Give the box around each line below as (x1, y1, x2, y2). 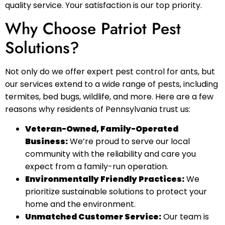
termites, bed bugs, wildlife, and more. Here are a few (5, 90, 213, 102)
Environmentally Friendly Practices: (25, 173, 184, 185)
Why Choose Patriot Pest (5, 17, 181, 40)
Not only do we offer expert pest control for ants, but (5, 65, 215, 77)
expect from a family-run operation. (25, 160, 168, 172)
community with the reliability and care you (25, 148, 196, 160)
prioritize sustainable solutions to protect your (25, 185, 207, 197)
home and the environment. (25, 198, 136, 210)
